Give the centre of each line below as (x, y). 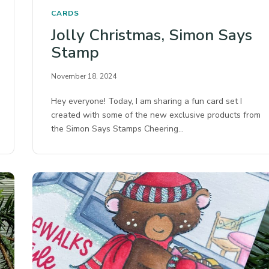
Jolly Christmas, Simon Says (152, 35)
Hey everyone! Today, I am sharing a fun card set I (147, 101)
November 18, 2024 (84, 77)
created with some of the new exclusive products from (156, 115)
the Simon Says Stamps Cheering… (118, 129)
